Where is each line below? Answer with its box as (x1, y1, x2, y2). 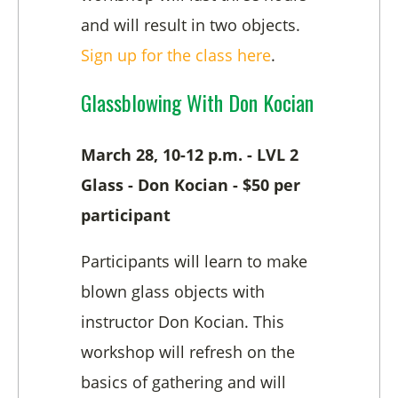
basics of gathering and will (81, 371, 286, 394)
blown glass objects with (81, 281, 265, 303)
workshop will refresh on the (81, 341, 295, 363)
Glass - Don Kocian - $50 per (81, 174, 300, 196)
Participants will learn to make (81, 251, 307, 273)
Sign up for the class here (81, 44, 271, 67)
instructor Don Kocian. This (81, 311, 284, 333)
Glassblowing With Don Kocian (81, 86, 314, 119)
